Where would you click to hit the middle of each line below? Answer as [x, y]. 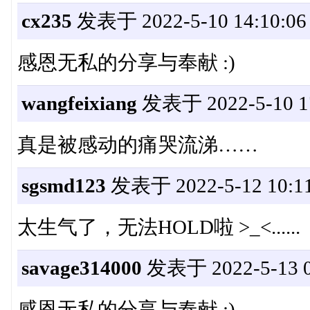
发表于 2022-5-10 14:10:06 [189, 21]
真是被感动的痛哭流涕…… [137, 145]
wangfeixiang [79, 103]
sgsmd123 [63, 186]
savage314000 [81, 268]
